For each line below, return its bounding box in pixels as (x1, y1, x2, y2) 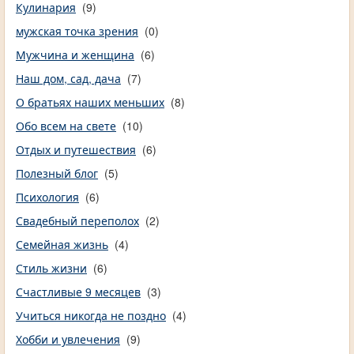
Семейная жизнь (16, 236, 108, 253)
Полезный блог (16, 165, 98, 182)
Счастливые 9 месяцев (16, 284, 141, 300)
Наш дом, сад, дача (16, 70, 121, 87)
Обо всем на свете (16, 118, 116, 134)
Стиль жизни (16, 260, 87, 277)
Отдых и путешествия (16, 141, 136, 158)
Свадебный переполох (16, 213, 139, 229)
